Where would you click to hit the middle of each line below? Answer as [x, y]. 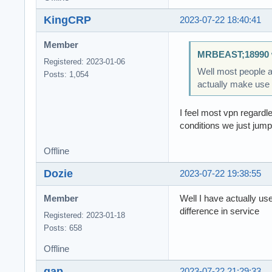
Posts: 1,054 [66, 75]
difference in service [219, 211]
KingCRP [67, 20]
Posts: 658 [63, 228]
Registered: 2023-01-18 [84, 215]
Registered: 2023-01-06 [84, 62]
